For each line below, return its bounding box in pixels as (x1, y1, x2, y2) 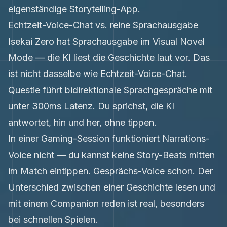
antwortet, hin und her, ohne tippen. (8, 117, 157, 128)
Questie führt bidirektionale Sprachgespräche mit (8, 85, 212, 95)
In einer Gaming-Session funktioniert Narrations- (8, 133, 210, 144)
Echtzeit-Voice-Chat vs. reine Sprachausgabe (8, 20, 198, 30)
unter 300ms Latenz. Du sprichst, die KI (8, 101, 174, 111)
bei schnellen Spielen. (8, 214, 98, 225)
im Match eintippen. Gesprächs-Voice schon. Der (8, 166, 213, 176)
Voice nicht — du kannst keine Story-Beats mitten (8, 149, 215, 160)
